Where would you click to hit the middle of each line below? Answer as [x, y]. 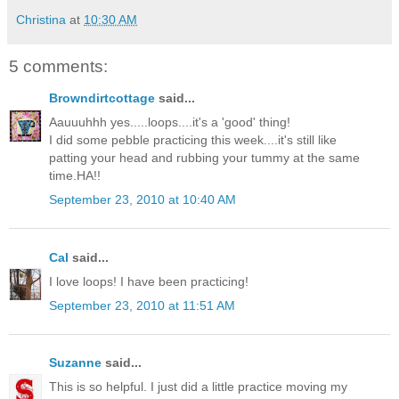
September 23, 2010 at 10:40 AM [142, 200]
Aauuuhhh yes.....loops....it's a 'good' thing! [170, 122]
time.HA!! [75, 176]
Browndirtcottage [102, 98]
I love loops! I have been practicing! [149, 281]
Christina [41, 19]
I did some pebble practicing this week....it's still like [193, 140]
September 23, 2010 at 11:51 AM [142, 305]
